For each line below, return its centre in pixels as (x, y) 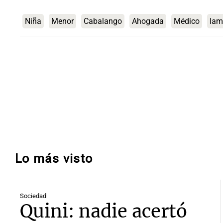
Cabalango (103, 21)
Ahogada (148, 21)
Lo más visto (54, 159)
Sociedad (33, 196)
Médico (187, 21)
